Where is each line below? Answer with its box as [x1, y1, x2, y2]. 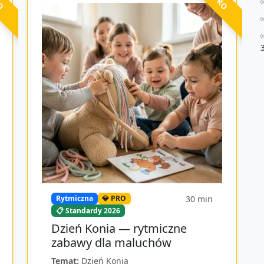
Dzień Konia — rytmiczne [51, 220, 187, 236]
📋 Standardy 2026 [55, 205, 120, 216]
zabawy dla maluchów [51, 234, 171, 250]
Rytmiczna [55, 193, 93, 204]
